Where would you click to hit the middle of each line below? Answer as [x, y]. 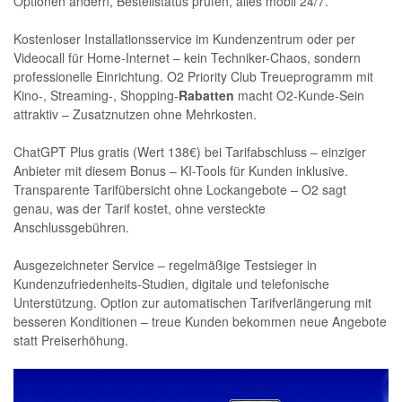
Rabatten [206, 96]
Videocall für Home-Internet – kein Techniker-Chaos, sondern [187, 58]
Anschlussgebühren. [75, 227]
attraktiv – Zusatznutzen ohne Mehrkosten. [139, 114]
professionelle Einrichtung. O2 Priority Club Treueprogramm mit [193, 77]
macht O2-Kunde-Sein [299, 96]
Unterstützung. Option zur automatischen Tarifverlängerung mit [192, 303]
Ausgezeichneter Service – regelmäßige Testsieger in [165, 265]
